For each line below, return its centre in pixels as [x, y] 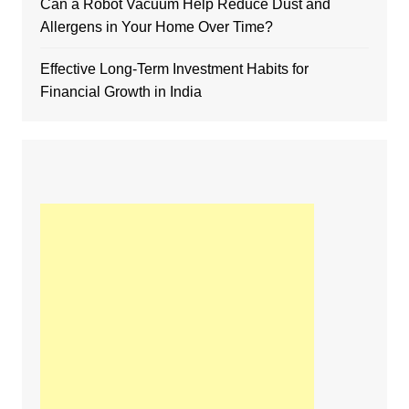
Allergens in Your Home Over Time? [156, 26]
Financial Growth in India [121, 91]
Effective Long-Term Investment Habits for [174, 68]
